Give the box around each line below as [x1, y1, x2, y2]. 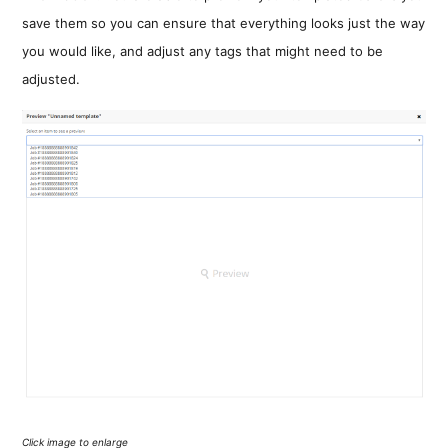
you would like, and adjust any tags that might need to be [22, 43, 384, 60]
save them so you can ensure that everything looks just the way [22, 15, 426, 32]
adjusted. [22, 71, 81, 88]
